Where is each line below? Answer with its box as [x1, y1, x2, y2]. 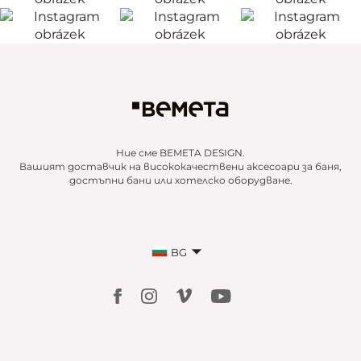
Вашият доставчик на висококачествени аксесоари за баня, [19, 160, 342, 172]
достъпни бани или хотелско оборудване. [68, 174, 293, 186]
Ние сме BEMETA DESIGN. [116, 147, 245, 159]
